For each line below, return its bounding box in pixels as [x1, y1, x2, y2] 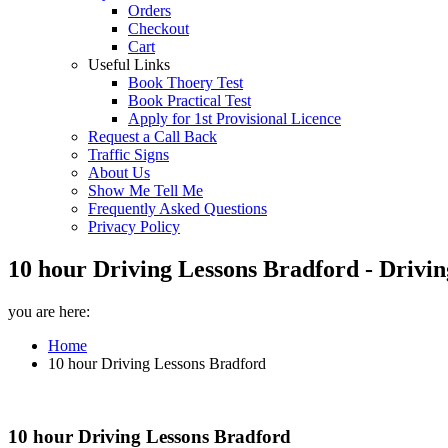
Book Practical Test [128, 92, 251, 109]
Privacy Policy [88, 218, 180, 235]
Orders [128, 2, 171, 19]
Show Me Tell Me [88, 182, 203, 199]
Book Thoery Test [128, 74, 243, 91]
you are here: [8, 302, 90, 320]
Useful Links [88, 56, 170, 73]
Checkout [128, 20, 189, 37]
